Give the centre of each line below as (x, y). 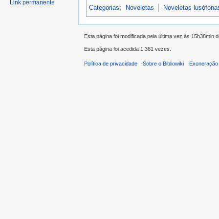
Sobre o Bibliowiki (164, 64)
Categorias (104, 7)
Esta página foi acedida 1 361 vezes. (128, 49)
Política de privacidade (111, 64)
